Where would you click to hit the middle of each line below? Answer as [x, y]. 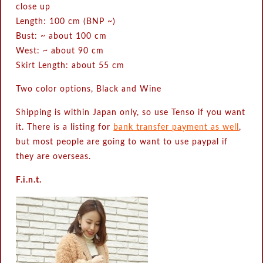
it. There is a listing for [65, 128]
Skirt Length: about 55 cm [70, 66]
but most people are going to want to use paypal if [122, 142]
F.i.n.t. [29, 181]
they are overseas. [54, 157]
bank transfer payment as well [176, 128]
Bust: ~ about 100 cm [62, 37]
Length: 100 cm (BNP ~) [66, 22]
